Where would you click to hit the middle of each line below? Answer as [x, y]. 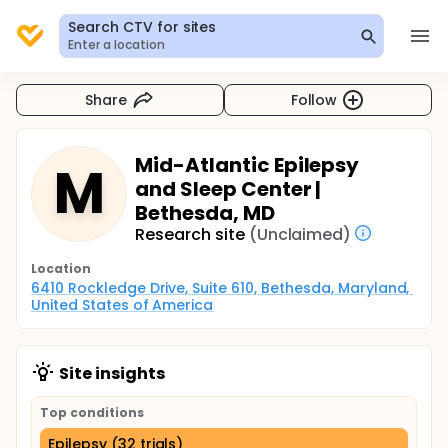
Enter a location [116, 44]
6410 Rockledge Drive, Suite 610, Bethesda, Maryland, [220, 288]
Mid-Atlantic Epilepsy [247, 165]
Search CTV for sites [142, 27]
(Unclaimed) [300, 234]
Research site [190, 234]
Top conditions [92, 412]
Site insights [112, 373]
